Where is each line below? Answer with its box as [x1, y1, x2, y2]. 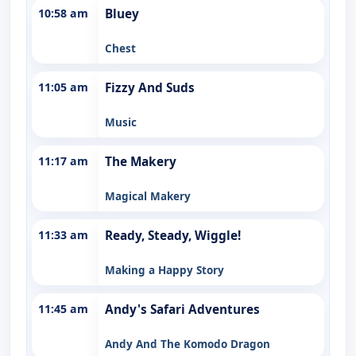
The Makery [105, 153, 176, 170]
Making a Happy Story [105, 262, 224, 277]
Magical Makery [105, 188, 191, 203]
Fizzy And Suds [105, 79, 195, 96]
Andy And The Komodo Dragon [105, 336, 270, 351]
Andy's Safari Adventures [105, 300, 260, 318]
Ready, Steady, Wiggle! [105, 226, 241, 244]
